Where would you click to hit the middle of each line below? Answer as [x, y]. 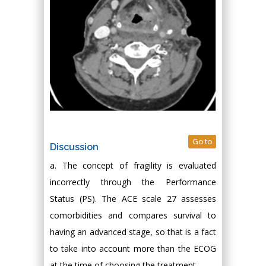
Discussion [74, 147]
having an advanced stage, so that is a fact [133, 232]
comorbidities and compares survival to [133, 215]
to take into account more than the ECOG [133, 248]
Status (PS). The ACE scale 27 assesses [133, 198]
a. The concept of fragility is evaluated [133, 165]
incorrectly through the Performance [133, 182]
